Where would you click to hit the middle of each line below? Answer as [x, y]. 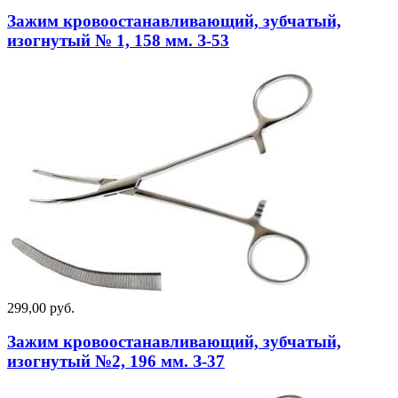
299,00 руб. [41, 307]
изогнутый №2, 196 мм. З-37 [116, 362]
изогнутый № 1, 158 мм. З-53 [118, 41]
